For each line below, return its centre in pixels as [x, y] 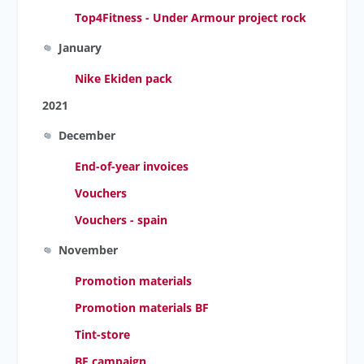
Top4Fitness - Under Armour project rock [191, 17]
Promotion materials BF [142, 308]
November [89, 250]
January [84, 48]
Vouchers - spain [121, 220]
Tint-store [103, 334]
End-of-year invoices [132, 166]
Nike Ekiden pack [124, 78]
